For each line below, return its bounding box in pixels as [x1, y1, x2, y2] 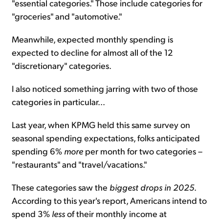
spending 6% [12, 145, 64, 157]
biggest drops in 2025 [109, 181, 194, 193]
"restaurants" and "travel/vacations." [12, 158, 147, 170]
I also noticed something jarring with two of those [12, 83, 198, 94]
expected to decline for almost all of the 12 [12, 46, 173, 58]
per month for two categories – [83, 145, 202, 157]
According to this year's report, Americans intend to [12, 195, 207, 206]
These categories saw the [12, 181, 109, 193]
